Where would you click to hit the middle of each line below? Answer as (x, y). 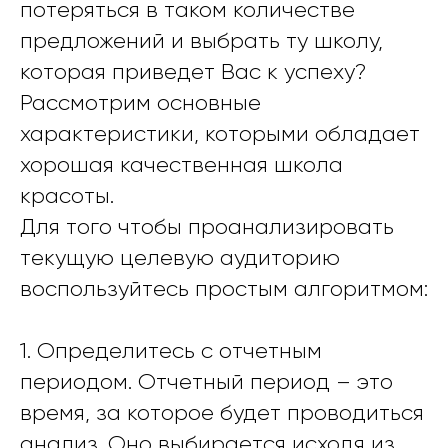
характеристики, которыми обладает (220, 134)
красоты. (67, 196)
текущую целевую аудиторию (180, 258)
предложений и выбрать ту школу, (201, 41)
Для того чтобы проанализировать (207, 227)
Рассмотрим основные (140, 103)
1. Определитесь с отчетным (171, 351)
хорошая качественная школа (181, 165)
